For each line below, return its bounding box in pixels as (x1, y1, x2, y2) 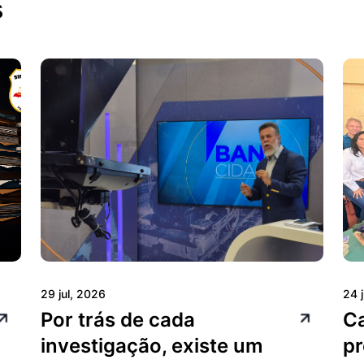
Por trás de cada (41, 307, 195, 331)
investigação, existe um (41, 333, 263, 357)
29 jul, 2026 (41, 286, 106, 301)
